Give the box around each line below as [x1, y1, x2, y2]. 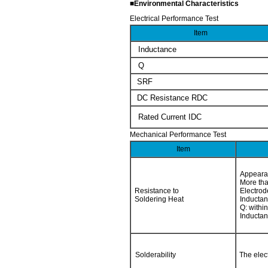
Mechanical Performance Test [130, 130, 226, 139]
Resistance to [135, 187, 179, 195]
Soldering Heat [135, 195, 184, 203]
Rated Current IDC [138, 112, 202, 121]
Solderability [135, 251, 176, 259]
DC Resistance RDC [137, 93, 208, 102]
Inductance [138, 45, 176, 54]
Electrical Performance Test [130, 14, 218, 23]
